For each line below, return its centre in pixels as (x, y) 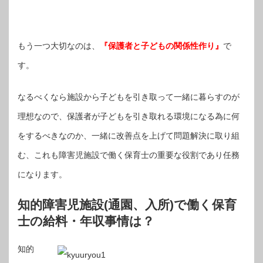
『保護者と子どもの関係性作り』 (161, 45)
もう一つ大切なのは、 (59, 45)
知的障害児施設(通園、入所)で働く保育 (127, 204)
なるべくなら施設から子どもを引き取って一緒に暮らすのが (129, 97)
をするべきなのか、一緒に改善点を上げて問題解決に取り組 (129, 135)
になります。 (42, 174)
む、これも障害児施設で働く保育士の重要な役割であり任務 (129, 155)
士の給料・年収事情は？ (86, 221)
